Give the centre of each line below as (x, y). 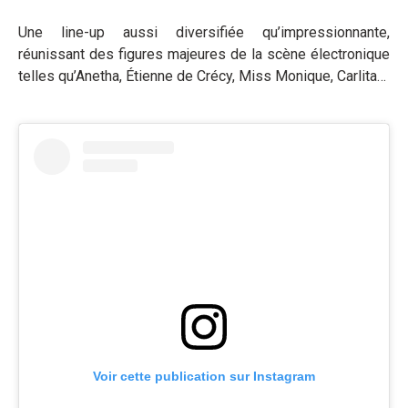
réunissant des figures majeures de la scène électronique (204, 54)
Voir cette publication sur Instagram (204, 376)
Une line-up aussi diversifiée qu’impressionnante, (204, 32)
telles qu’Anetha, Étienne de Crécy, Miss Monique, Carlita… (202, 76)
